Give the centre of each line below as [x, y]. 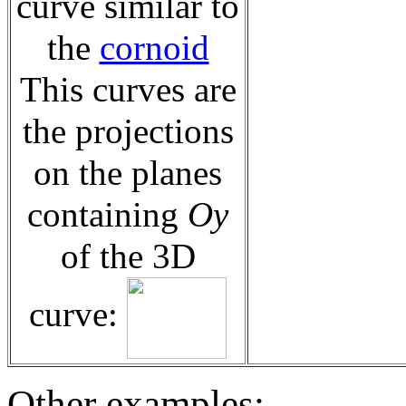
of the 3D [128, 256]
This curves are [128, 89]
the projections [128, 131]
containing [107, 214]
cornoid [154, 48]
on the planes [128, 173]
